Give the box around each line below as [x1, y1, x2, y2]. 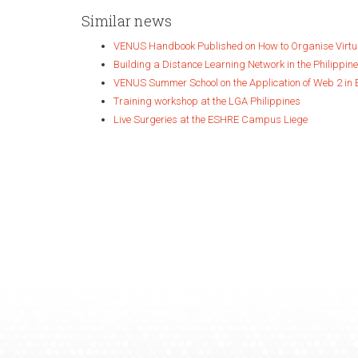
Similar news [82, 11, 173, 30]
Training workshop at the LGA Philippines [113, 95, 300, 107]
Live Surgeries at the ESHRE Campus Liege [113, 113, 308, 125]
